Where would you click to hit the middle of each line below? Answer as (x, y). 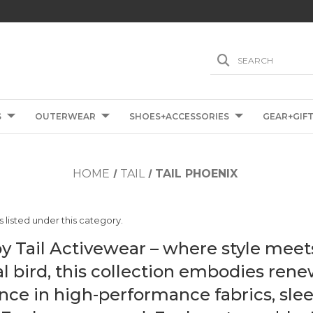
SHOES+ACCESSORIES (179, 116)
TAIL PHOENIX (197, 174)
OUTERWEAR (65, 116)
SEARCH (255, 60)
